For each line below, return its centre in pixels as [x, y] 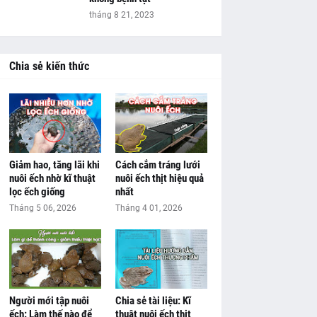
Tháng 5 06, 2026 [42, 208]
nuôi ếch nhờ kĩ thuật [52, 178]
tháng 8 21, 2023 [121, 15]
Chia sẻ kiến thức [49, 66]
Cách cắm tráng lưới [157, 165]
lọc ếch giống [37, 192]
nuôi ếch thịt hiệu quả [159, 178]
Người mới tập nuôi [49, 301]
